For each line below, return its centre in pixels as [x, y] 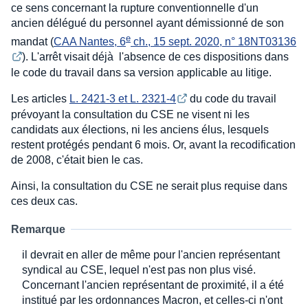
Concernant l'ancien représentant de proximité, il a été [153, 285]
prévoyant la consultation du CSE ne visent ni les [130, 114]
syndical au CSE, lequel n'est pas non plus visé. [139, 269]
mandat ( [32, 42]
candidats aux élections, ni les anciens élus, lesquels [140, 129]
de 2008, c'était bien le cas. [77, 159]
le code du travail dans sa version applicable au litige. [141, 73]
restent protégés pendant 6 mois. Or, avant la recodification [153, 144]
